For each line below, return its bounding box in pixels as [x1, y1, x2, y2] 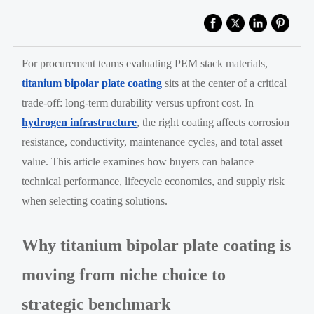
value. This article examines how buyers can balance [22, 155, 254, 168]
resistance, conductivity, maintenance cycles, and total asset [22, 135, 283, 148]
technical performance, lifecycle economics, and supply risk [22, 175, 285, 187]
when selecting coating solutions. [22, 194, 168, 207]
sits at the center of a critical [162, 76, 287, 89]
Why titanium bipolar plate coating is [22, 235, 292, 254]
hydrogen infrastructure [22, 116, 137, 128]
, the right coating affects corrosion [137, 116, 290, 128]
